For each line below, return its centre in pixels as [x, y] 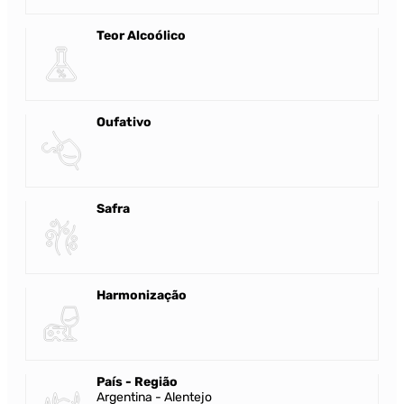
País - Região [137, 382]
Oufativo [124, 123]
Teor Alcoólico [141, 36]
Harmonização [142, 296]
